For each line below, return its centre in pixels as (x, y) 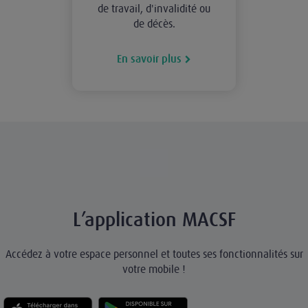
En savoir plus (149, 59)
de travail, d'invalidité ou (154, 9)
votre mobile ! (154, 269)
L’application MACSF (154, 220)
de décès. (154, 24)
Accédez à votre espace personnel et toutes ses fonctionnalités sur (154, 254)
